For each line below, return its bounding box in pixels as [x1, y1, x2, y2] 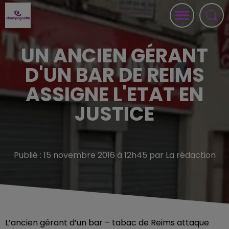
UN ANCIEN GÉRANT [21, 42, 208, 69]
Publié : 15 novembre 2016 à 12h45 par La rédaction [13, 149, 216, 161]
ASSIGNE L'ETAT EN [26, 81, 203, 108]
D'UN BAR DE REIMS [25, 61, 204, 88]
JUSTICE [75, 100, 154, 127]
